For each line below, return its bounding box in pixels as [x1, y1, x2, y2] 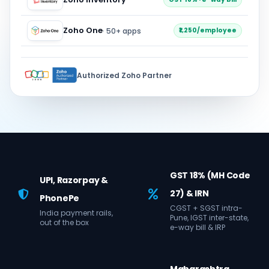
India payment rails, [40, 208, 113, 218]
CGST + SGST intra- [170, 203, 243, 213]
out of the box [40, 217, 89, 228]
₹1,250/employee [179, 26, 237, 35]
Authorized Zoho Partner [77, 70, 172, 80]
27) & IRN [170, 187, 209, 199]
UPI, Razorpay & [40, 174, 108, 186]
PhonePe [40, 192, 80, 204]
